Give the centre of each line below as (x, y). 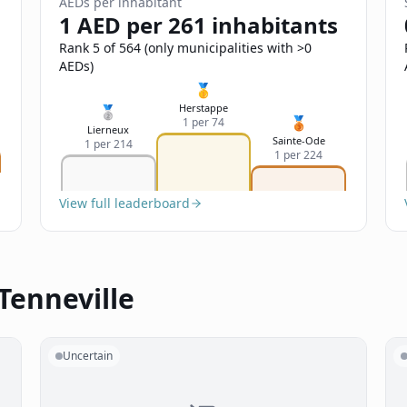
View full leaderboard (124, 203)
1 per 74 (203, 122)
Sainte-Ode (298, 140)
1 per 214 (108, 144)
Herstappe (203, 108)
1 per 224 (299, 155)
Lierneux (109, 129)
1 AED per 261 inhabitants (199, 25)
